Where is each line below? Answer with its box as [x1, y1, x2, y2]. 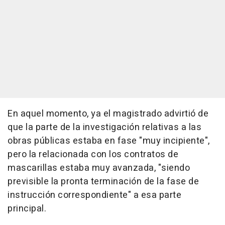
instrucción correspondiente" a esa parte [8, 188, 181, 202]
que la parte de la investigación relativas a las [8, 121, 201, 135]
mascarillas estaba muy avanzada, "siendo [8, 161, 190, 175]
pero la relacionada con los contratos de [8, 148, 178, 162]
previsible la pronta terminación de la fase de [8, 175, 199, 189]
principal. [8, 202, 46, 216]
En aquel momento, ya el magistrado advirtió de [8, 107, 208, 121]
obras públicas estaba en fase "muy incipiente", [8, 134, 210, 148]
